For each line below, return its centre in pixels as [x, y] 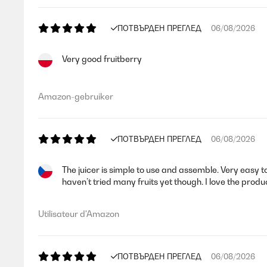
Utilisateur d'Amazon [79, 214]
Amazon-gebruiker [76, 96]
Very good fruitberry [102, 59]
